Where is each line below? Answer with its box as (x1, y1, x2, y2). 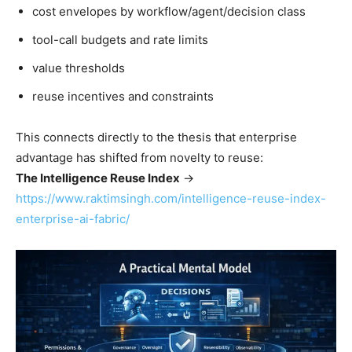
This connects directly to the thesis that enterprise (16, 129, 297, 145)
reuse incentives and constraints (32, 88, 214, 104)
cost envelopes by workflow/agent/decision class (32, 3, 306, 19)
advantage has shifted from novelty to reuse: (16, 149, 263, 165)
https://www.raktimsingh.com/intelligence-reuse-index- (16, 190, 326, 206)
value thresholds (32, 60, 125, 75)
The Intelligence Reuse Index (16, 170, 180, 185)
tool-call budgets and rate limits (32, 31, 208, 47)
